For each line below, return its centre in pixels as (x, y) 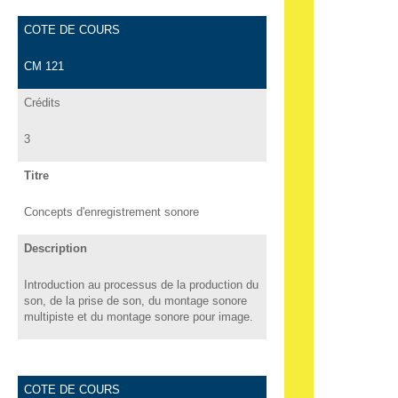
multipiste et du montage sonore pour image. (138, 316)
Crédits (42, 102)
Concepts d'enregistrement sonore (111, 211)
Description (55, 248)
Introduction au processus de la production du (141, 284)
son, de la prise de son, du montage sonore (135, 300)
